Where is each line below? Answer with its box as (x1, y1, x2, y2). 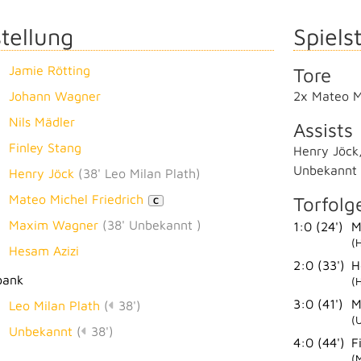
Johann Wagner (9, 88, 101, 103)
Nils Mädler (9, 114, 75, 129)
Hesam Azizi (9, 243, 79, 258)
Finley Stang (9, 139, 81, 155)
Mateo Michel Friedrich (9, 191, 143, 206)
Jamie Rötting (9, 62, 90, 77)
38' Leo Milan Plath (83, 165, 196, 180)
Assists (293, 118, 353, 141)
